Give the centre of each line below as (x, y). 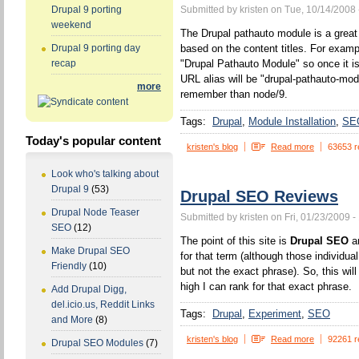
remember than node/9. (234, 94)
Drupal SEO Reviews (259, 196)
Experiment (275, 314)
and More (72, 320)
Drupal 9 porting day (96, 48)
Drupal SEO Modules (97, 343)
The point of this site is (235, 241)
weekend (71, 25)
